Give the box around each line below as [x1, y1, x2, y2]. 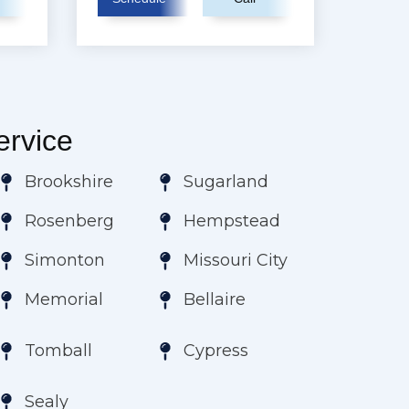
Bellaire [183, 289, 246, 310]
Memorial [25, 289, 104, 310]
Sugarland [183, 172, 268, 193]
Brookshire [25, 172, 114, 193]
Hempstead [183, 211, 280, 232]
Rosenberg [25, 211, 115, 232]
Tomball [25, 341, 93, 362]
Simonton [25, 250, 106, 271]
